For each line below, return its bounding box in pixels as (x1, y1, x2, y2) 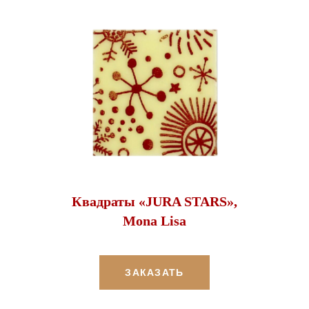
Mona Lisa (123, 212, 186, 228)
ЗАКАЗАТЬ (125, 266, 184, 278)
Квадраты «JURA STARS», (72, 193, 237, 209)
